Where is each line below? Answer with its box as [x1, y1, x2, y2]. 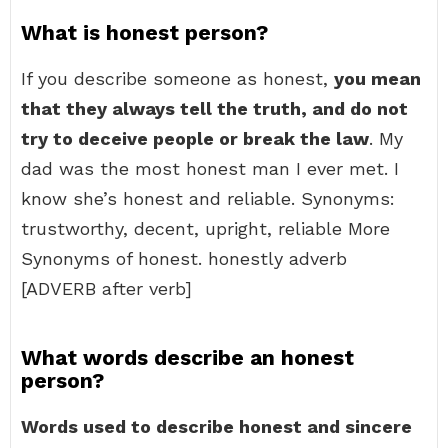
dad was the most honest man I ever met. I [21, 158, 399, 179]
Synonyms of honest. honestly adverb [21, 248, 347, 269]
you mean [334, 68, 421, 89]
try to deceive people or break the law [21, 128, 369, 149]
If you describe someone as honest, [21, 68, 334, 89]
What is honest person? [21, 20, 268, 45]
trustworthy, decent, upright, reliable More [21, 218, 390, 239]
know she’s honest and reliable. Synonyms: [21, 188, 395, 209]
